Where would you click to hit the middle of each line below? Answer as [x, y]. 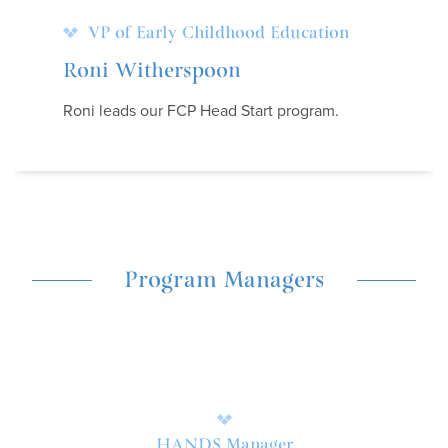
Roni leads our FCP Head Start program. [201, 111]
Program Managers [224, 280]
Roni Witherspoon [152, 71]
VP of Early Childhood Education [218, 33]
